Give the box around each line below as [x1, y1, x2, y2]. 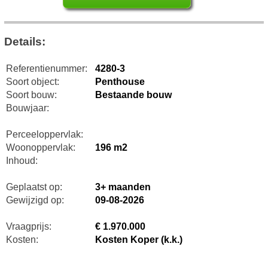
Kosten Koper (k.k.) [95, 234, 182, 245]
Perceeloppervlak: [5, 129, 83, 139]
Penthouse [95, 76, 145, 87]
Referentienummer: [5, 63, 87, 74]
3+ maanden [95, 181, 151, 192]
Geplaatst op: [5, 181, 62, 192]
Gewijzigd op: [5, 194, 64, 205]
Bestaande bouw [95, 89, 172, 100]
